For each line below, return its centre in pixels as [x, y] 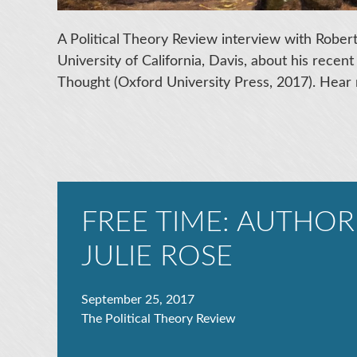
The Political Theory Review [159, 318]
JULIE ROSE [157, 256]
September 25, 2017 [138, 299]
